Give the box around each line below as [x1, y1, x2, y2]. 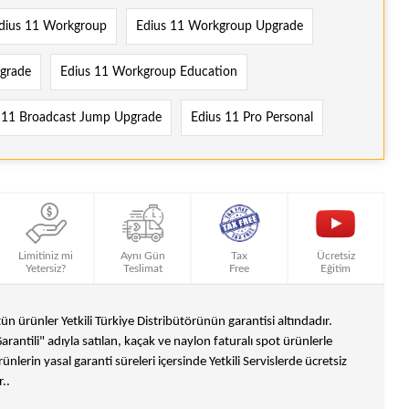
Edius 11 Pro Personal [191, 111, 313, 125]
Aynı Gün [120, 250, 165, 262]
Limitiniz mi [18, 250, 74, 262]
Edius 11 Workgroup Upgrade [136, 20, 303, 34]
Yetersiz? [26, 263, 67, 275]
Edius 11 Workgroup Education [60, 66, 237, 79]
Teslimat [122, 263, 163, 275]
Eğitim [320, 263, 351, 275]
